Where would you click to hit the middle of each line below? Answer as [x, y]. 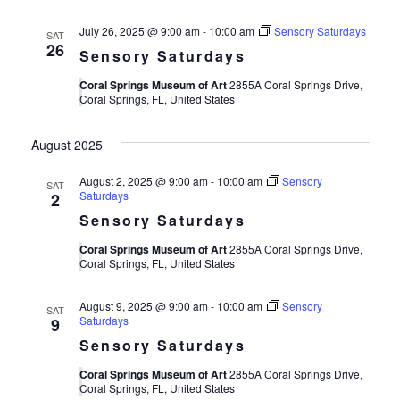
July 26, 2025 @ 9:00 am [139, 31]
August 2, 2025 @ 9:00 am [143, 181]
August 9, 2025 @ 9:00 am [143, 306]
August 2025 [67, 145]
